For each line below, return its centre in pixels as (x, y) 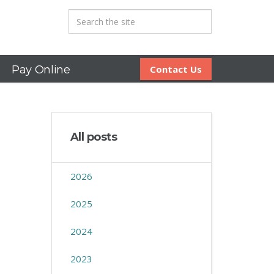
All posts (94, 137)
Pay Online (41, 70)
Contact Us (176, 69)
